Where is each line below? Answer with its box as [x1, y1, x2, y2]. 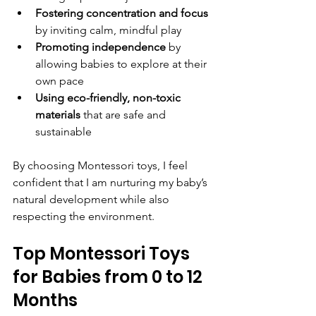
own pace [35, 74, 90, 88]
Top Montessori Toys [13, 242, 193, 266]
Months [13, 288, 78, 312]
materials [35, 108, 80, 122]
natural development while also [13, 193, 172, 207]
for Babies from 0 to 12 [13, 265, 206, 289]
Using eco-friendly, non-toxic [35, 91, 183, 105]
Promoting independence [35, 40, 166, 54]
